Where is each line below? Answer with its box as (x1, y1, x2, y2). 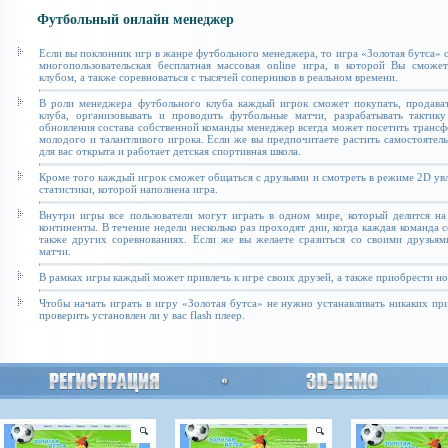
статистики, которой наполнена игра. (39, 183, 218, 195)
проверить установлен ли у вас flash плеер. (39, 309, 245, 321)
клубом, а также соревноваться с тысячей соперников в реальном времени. (39, 71, 398, 83)
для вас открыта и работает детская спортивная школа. (39, 145, 301, 157)
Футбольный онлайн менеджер (37, 12, 234, 27)
